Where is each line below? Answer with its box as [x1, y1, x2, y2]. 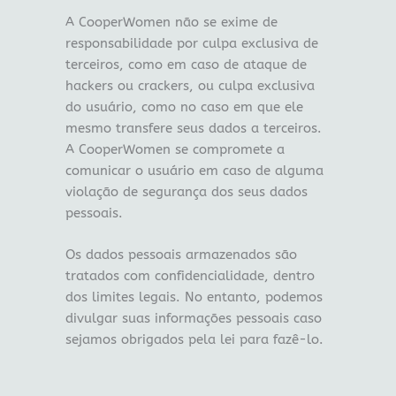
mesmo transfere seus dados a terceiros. [65, 120, 322, 136]
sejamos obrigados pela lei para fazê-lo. [65, 331, 324, 347]
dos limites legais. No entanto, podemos [65, 289, 323, 305]
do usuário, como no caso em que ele [65, 99, 303, 115]
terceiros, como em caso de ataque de [65, 57, 307, 72]
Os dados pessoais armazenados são [65, 247, 297, 263]
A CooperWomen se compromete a [65, 141, 285, 157]
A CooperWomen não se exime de [65, 14, 278, 30]
